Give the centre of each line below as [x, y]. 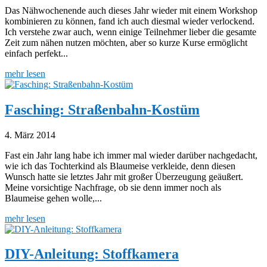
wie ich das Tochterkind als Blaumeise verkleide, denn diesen [120, 166]
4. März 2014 [30, 135]
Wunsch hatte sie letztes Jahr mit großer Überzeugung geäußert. [124, 176]
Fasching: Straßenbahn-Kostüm [102, 109]
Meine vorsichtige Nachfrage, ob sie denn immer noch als [113, 187]
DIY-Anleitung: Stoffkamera [92, 254]
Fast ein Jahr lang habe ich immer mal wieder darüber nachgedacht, [131, 155]
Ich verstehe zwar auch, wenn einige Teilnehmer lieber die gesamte [131, 32]
